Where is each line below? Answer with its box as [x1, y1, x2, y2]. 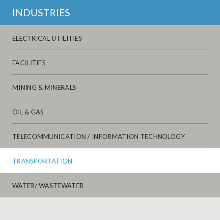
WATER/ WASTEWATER [12, 181, 84, 190]
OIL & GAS [12, 108, 44, 116]
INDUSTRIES [12, 6, 70, 18]
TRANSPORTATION [12, 157, 73, 165]
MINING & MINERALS [12, 83, 77, 91]
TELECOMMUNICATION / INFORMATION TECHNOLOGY [12, 132, 185, 140]
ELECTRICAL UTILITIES [12, 34, 82, 42]
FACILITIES [12, 58, 46, 67]
